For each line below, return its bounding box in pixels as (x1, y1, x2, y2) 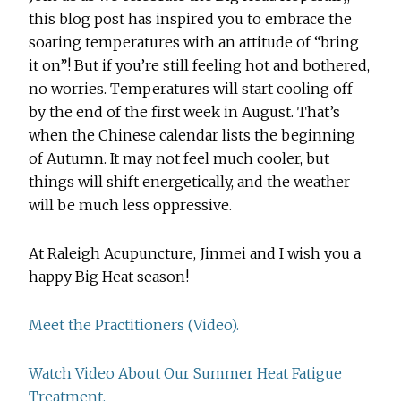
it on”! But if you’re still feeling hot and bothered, (29, 56, 371, 75)
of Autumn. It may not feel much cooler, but (29, 149, 330, 168)
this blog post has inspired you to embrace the (29, 10, 353, 29)
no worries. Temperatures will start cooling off (29, 80, 354, 98)
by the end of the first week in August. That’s (29, 103, 341, 122)
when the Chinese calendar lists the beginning (29, 126, 356, 145)
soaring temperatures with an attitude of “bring (29, 33, 360, 52)
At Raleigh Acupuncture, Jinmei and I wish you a (29, 244, 362, 263)
